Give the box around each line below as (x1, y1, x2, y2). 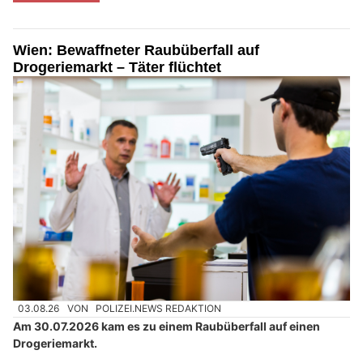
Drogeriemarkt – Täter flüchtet (13, 58, 221, 75)
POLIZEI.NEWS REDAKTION (96, 302, 222, 315)
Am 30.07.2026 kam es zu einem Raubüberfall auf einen (13, 318, 320, 333)
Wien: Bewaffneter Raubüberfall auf (13, 41, 259, 58)
